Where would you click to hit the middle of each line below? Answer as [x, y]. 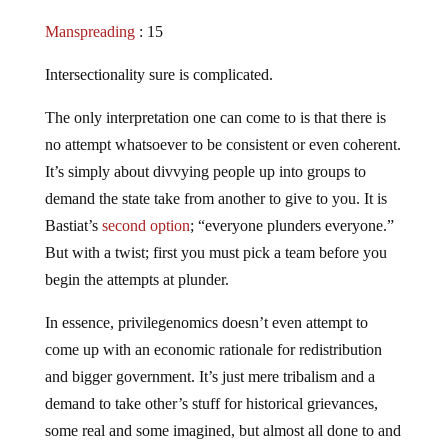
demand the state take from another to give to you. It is [215, 199]
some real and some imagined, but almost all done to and [222, 431]
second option [145, 226]
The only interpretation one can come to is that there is [215, 118]
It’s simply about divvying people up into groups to [205, 172]
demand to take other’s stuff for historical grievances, [211, 404]
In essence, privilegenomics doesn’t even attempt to [206, 323]
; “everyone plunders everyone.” [291, 226]
